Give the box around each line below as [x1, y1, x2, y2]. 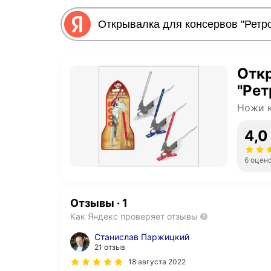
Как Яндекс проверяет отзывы [70, 211, 198, 222]
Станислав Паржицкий [94, 232, 189, 243]
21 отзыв [94, 243, 125, 252]
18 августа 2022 [128, 257, 186, 267]
